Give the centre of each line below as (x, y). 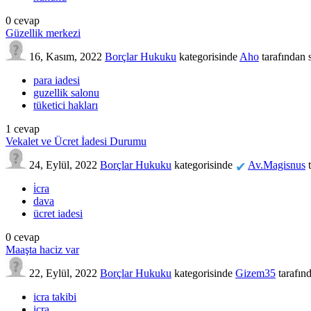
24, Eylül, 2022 (63, 165)
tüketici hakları (66, 105)
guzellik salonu (66, 92)
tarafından (284, 56)
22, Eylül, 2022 (63, 273)
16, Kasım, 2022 (66, 56)
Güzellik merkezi (43, 33)
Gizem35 (255, 273)
